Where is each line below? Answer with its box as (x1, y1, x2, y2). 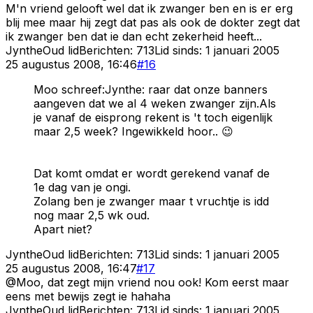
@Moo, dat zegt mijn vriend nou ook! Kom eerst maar (6, 275, 289, 289)
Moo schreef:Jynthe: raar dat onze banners (34, 82, 268, 96)
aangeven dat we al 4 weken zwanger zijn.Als (34, 96, 276, 110)
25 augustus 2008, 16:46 (6, 57, 137, 71)
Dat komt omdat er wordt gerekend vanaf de (34, 166, 270, 180)
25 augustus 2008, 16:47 (6, 261, 136, 275)
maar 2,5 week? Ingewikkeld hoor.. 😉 (34, 124, 233, 138)
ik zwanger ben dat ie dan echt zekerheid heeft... (6, 29, 262, 43)
